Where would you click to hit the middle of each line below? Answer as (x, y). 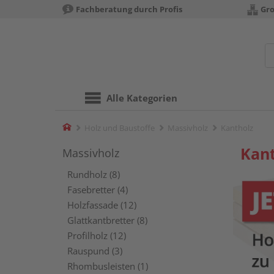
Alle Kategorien (142, 98)
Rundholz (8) (94, 174)
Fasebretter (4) (98, 190)
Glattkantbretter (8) (107, 220)
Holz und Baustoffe (120, 128)
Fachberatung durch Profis (129, 9)
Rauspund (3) (95, 251)
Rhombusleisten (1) (108, 266)
